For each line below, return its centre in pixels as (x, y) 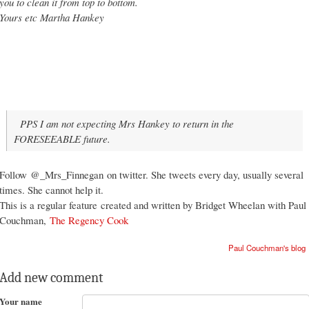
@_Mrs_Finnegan (67, 174)
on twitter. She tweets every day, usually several (203, 174)
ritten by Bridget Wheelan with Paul (232, 205)
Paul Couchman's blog (267, 247)
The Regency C (82, 220)
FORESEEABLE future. (62, 138)
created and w (128, 205)
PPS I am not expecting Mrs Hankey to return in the (127, 123)
